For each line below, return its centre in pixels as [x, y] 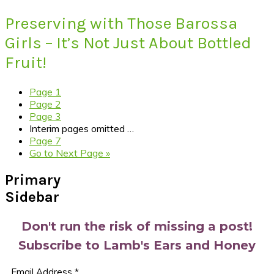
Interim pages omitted [77, 129]
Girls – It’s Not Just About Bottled [128, 43]
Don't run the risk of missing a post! [137, 226]
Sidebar [32, 197]
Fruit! [26, 62]
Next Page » [82, 153]
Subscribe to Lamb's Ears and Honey [137, 245]
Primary [33, 180]
